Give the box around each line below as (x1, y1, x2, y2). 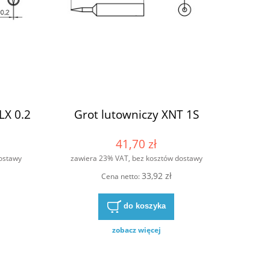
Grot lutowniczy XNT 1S (74, 105, 199, 122)
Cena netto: (101, 171, 142, 182)
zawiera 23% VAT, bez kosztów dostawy (70, 152, 202, 163)
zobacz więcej (111, 225, 161, 236)
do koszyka (123, 201, 166, 211)
